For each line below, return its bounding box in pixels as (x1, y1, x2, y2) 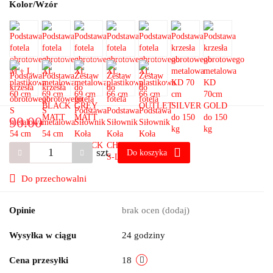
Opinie (9, 205, 35, 216)
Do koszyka (127, 148, 169, 158)
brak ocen (122, 205, 162, 216)
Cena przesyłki (9, 255, 68, 266)
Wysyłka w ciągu (9, 230, 76, 241)
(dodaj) (162, 205, 190, 216)
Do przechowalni (21, 174, 87, 184)
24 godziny (122, 230, 165, 241)
